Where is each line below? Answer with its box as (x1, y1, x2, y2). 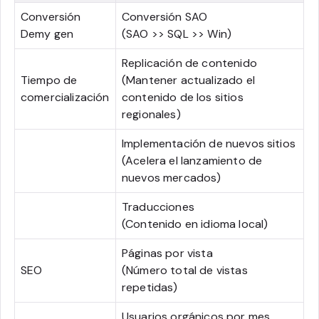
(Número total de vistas (122, 263, 248, 278)
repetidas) (122, 280, 178, 295)
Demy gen (21, 26, 74, 41)
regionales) (122, 107, 181, 122)
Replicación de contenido (122, 56, 257, 70)
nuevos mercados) (122, 170, 221, 185)
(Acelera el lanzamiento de (122, 153, 263, 168)
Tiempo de (21, 73, 78, 88)
